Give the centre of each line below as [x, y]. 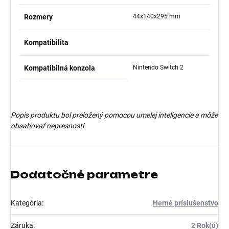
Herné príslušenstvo [186, 203]
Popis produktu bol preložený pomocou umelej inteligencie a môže [114, 115]
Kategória [26, 203]
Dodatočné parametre [84, 174]
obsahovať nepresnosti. [48, 125]
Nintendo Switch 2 [158, 67]
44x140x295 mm [157, 16]
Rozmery [38, 17]
